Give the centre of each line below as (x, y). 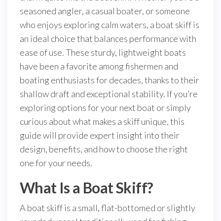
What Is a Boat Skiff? (87, 187)
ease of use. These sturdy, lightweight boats (103, 52)
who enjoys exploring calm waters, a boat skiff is (110, 25)
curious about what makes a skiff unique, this (102, 121)
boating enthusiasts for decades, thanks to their (110, 80)
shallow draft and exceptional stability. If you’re (109, 94)
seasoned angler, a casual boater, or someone (105, 11)
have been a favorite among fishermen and (99, 66)
